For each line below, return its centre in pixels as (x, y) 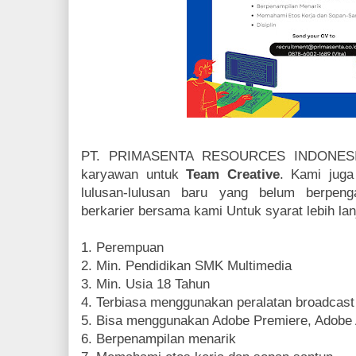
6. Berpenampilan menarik (159, 339)
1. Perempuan (122, 248)
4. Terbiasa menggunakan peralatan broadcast (218, 302)
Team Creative (233, 174)
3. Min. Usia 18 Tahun (145, 284)
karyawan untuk (134, 174)
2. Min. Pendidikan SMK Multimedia (186, 266)
